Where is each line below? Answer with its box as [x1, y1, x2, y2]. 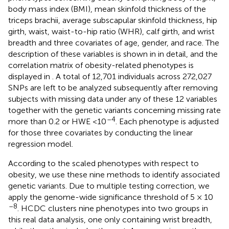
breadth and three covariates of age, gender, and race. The [8, 38, 219, 48]
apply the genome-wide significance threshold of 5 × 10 [8, 192, 213, 202]
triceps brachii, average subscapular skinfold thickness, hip [8, 15, 217, 26]
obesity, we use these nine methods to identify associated [8, 170, 220, 180]
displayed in [8, 72, 52, 82]
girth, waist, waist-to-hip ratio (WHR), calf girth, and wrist [8, 27, 215, 37]
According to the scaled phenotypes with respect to [8, 158, 199, 169]
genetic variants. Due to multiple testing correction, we [8, 181, 210, 191]
